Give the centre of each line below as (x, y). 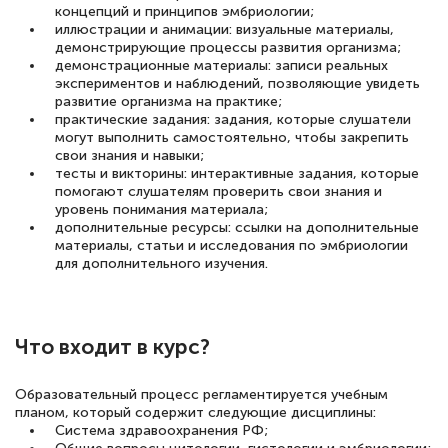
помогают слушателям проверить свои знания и (218, 192)
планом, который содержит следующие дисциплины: (195, 413)
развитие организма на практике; (168, 102)
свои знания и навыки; (129, 156)
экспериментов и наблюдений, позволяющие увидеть (237, 84)
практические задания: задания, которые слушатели (233, 120)
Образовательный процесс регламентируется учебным (201, 395)
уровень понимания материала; (161, 210)
